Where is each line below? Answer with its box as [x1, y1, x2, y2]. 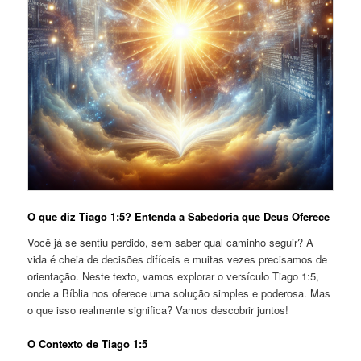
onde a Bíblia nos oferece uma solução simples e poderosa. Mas [27, 284, 331, 301]
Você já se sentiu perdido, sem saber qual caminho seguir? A [27, 234, 314, 250]
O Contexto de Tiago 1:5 [27, 335, 148, 351]
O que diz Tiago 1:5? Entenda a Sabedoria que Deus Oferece [27, 209, 330, 225]
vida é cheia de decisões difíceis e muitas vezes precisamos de [27, 251, 328, 267]
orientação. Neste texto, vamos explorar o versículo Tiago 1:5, [27, 268, 320, 284]
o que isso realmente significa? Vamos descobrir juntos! [27, 301, 289, 317]
